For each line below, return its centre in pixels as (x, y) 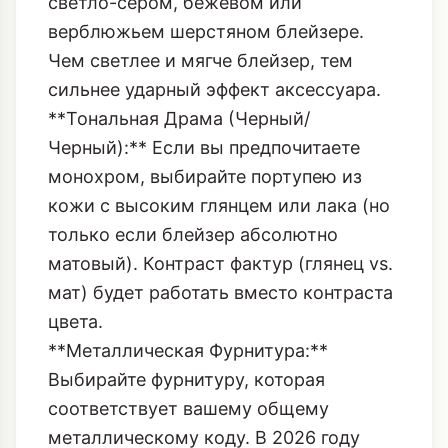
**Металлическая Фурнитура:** (188, 230)
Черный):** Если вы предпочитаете (204, 27)
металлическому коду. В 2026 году (204, 317)
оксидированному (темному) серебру (216, 375)
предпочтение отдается (151, 346)
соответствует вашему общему (188, 288)
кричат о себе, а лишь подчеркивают (212, 433)
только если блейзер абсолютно (193, 114)
